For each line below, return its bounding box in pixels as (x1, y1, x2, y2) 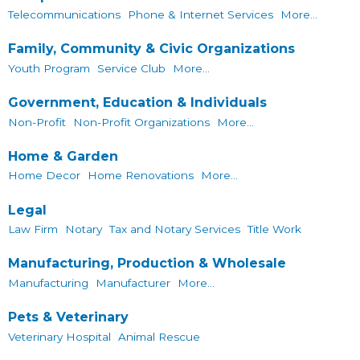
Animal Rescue (117, 329, 200, 343)
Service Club (96, 61, 166, 75)
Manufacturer (95, 276, 170, 289)
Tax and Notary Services (108, 223, 240, 236)
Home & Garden (7, 148, 118, 164)
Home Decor (7, 169, 80, 182)
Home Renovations (87, 169, 194, 182)
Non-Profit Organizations (72, 115, 210, 129)
